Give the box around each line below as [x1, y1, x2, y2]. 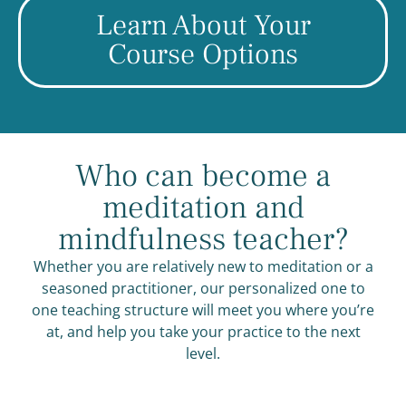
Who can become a [75, 156, 331, 198]
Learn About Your [95, 6, 311, 45]
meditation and [101, 188, 304, 229]
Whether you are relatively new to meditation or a [33, 256, 373, 277]
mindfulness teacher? [57, 219, 349, 261]
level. [186, 343, 220, 364]
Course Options [108, 35, 298, 74]
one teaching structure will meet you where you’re [32, 300, 374, 321]
